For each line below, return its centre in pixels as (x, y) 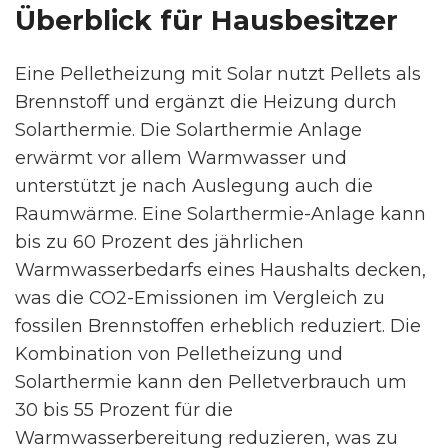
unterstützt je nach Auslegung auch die (194, 186)
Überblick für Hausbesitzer (206, 20)
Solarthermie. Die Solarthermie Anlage (188, 130)
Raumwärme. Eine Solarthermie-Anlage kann (220, 214)
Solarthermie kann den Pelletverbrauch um (211, 382)
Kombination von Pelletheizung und (179, 354)
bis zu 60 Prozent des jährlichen (159, 242)
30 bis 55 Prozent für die (124, 410)
